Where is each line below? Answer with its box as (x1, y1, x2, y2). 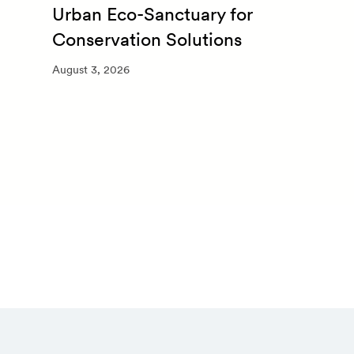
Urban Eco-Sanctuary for (52, 2, 253, 25)
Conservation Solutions (52, 28, 242, 51)
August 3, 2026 (52, 63, 130, 77)
